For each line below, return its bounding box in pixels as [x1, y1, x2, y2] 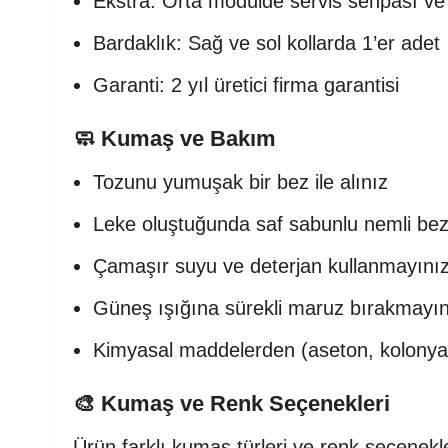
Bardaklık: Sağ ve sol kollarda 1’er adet [93, 32, 440, 54]
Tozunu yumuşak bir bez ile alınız [93, 171, 388, 193]
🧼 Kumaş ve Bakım [73, 126, 276, 151]
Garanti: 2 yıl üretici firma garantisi [93, 74, 399, 96]
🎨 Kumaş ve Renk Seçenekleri [73, 391, 390, 416]
